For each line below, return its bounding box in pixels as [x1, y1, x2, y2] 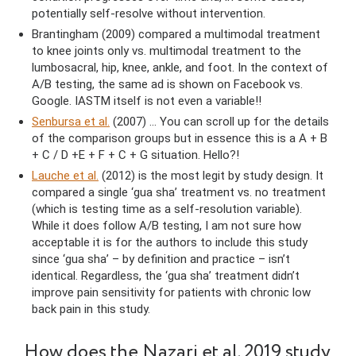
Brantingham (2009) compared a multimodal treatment [32, 27, 320, 42]
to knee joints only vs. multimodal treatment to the [32, 44, 301, 59]
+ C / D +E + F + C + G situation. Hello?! [32, 148, 239, 163]
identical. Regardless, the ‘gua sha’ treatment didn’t [32, 269, 300, 284]
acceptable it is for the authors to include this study [32, 235, 308, 250]
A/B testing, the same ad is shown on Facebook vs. [32, 77, 303, 92]
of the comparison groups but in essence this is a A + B [32, 131, 327, 146]
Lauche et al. [32, 168, 99, 184]
